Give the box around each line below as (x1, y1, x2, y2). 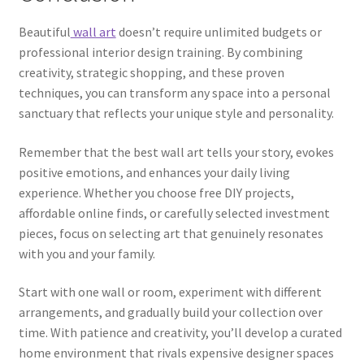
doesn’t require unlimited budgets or (115, 23, 322, 40)
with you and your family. (18, 245, 155, 262)
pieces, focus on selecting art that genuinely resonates (18, 224, 323, 241)
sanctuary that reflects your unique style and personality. (18, 104, 334, 121)
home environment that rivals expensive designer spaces (18, 344, 334, 362)
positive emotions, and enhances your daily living (18, 163, 290, 180)
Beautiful (18, 23, 71, 40)
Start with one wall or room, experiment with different (18, 284, 322, 301)
